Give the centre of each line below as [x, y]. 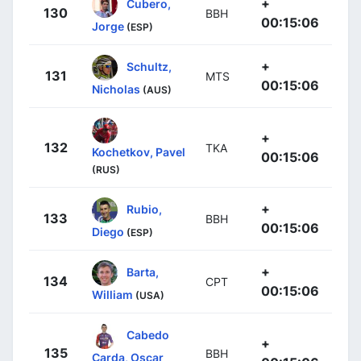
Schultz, [149, 66]
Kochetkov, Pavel [139, 151]
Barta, [143, 272]
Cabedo [148, 334]
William [112, 294]
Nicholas [116, 89]
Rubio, [144, 209]
